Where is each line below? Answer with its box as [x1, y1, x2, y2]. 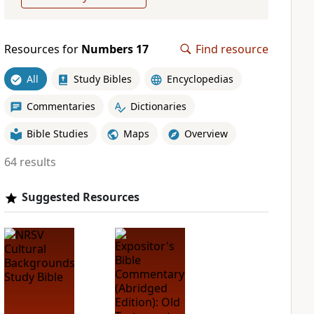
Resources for [4, 41, 81, 57]
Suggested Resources [21, 189, 139, 205]
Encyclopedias [166, 71, 233, 86]
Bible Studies [26, 126, 88, 140]
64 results [4, 154, 56, 170]
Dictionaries [130, 99, 186, 113]
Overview [184, 126, 228, 140]
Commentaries [26, 99, 95, 113]
